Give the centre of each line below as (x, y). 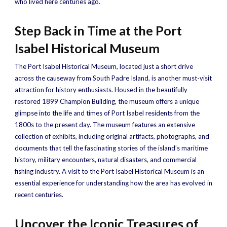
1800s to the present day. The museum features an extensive (105, 125)
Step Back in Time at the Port (98, 30)
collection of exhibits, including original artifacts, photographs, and (112, 136)
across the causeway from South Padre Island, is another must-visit (113, 78)
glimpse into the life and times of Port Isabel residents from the (107, 113)
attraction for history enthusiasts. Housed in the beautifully (101, 90)
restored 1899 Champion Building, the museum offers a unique (107, 101)
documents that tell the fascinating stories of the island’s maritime (111, 148)
